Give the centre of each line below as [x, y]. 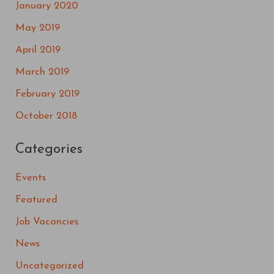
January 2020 [47, 6]
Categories [49, 150]
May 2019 [38, 28]
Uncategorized [50, 266]
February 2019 [48, 94]
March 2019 [43, 72]
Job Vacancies [47, 222]
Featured [37, 200]
